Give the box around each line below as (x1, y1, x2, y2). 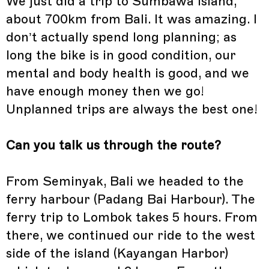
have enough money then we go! (6, 83, 204, 100)
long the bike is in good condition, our (6, 47, 236, 64)
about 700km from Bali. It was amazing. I (6, 11, 257, 28)
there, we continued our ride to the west (6, 228, 255, 244)
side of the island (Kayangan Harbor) (6, 246, 228, 262)
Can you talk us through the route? (6, 138, 221, 154)
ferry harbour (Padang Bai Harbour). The (6, 192, 255, 208)
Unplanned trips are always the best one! (6, 101, 258, 118)
